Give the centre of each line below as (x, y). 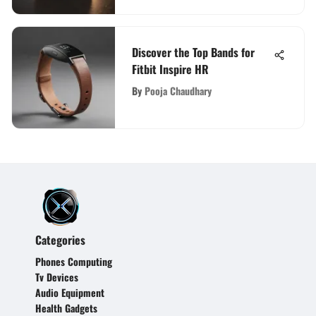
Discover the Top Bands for (193, 52)
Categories (60, 240)
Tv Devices (57, 277)
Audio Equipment (70, 292)
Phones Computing (74, 261)
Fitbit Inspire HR (170, 69)
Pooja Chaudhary (178, 90)
